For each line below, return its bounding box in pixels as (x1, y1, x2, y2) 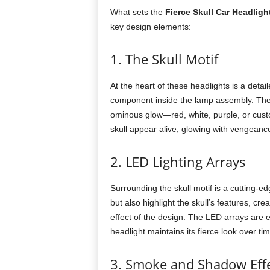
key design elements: (110, 22, 191, 31)
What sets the (110, 7, 165, 17)
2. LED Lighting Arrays (110, 152, 246, 171)
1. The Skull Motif (110, 50, 218, 68)
